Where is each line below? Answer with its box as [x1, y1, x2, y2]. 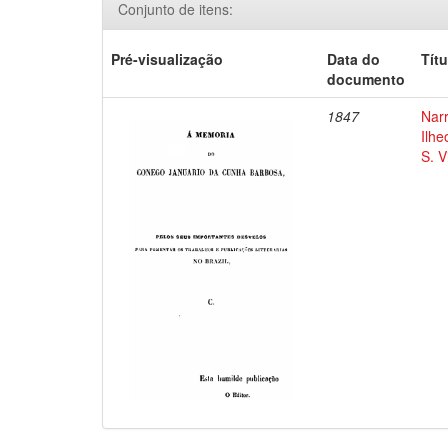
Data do [327, 49, 381, 69]
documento [327, 69, 406, 89]
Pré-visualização [111, 49, 224, 69]
